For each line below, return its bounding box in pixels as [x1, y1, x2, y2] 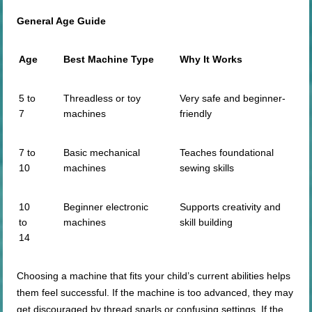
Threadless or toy [63, 93, 141, 104]
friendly [180, 108, 212, 120]
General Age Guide [17, 15, 107, 27]
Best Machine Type [63, 54, 155, 65]
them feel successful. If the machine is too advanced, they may [17, 287, 294, 299]
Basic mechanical [63, 147, 141, 159]
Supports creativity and [180, 201, 281, 213]
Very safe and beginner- [180, 93, 286, 104]
